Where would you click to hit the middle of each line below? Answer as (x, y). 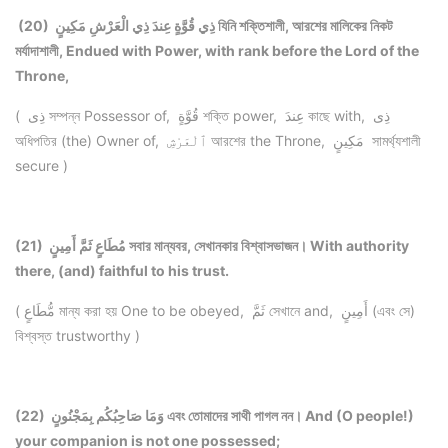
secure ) (41, 166)
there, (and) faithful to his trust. (122, 271)
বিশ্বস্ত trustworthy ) (79, 336)
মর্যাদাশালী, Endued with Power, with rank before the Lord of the (217, 51)
